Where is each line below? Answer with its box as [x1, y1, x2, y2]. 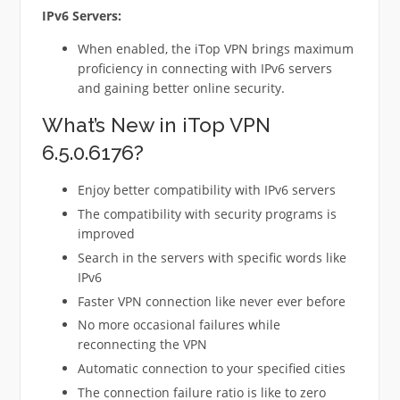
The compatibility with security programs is [77, 205, 337, 223]
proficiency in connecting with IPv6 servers [77, 60, 332, 78]
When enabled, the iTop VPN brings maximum [77, 40, 354, 58]
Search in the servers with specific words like [77, 248, 346, 266]
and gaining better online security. [77, 79, 285, 97]
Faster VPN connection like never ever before [77, 292, 346, 310]
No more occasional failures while [77, 316, 280, 334]
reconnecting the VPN [77, 336, 207, 354]
